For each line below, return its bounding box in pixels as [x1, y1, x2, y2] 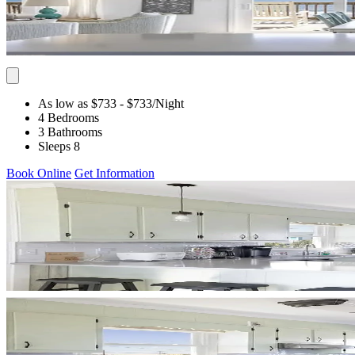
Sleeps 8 [38, 139, 80, 153]
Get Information [74, 166, 155, 180]
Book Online [6, 166, 71, 180]
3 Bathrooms [38, 124, 102, 139]
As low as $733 [38, 96, 116, 110]
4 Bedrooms [38, 110, 99, 124]
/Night [152, 96, 184, 110]
